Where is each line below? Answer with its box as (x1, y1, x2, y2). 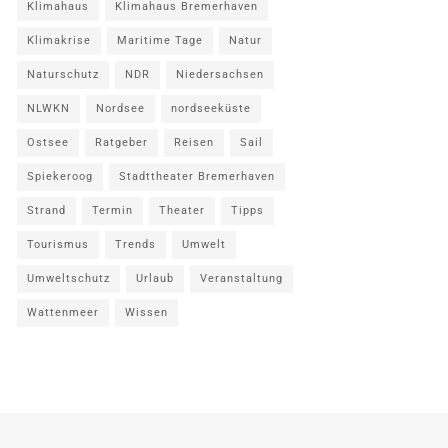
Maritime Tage (117, 34, 203, 47)
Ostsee (27, 136, 69, 149)
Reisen (174, 136, 214, 149)
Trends (115, 238, 156, 251)
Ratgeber (95, 136, 148, 149)
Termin (92, 204, 133, 217)
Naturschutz (27, 68, 99, 81)
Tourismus (27, 238, 89, 251)
